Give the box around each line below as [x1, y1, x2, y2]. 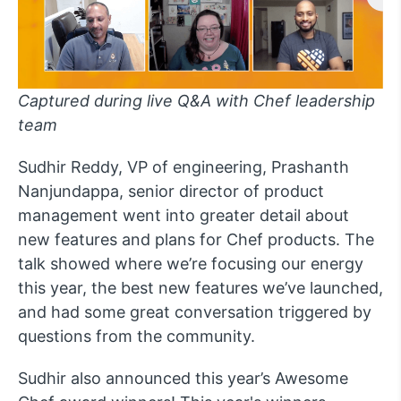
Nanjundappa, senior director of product [18, 182, 324, 201]
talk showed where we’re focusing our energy [18, 254, 363, 274]
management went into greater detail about [18, 206, 349, 226]
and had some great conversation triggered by [18, 303, 371, 322]
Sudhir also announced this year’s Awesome [18, 369, 348, 388]
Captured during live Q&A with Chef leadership [18, 91, 375, 111]
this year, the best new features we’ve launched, [18, 278, 383, 298]
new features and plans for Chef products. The [18, 230, 374, 250]
